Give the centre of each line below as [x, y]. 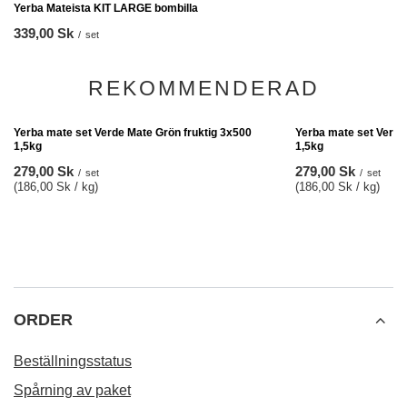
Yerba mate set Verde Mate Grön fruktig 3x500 [133, 314]
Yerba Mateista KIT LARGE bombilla [106, 8]
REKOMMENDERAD [203, 88]
